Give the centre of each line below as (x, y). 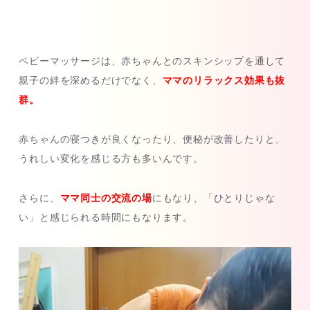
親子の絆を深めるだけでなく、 (91, 81)
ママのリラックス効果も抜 (224, 81)
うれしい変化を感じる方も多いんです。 (111, 159)
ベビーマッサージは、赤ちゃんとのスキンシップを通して (152, 61)
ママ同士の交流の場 (106, 198)
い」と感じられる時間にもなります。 (106, 217)
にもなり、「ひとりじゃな (213, 198)
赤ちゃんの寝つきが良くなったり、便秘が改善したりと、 (152, 139)
